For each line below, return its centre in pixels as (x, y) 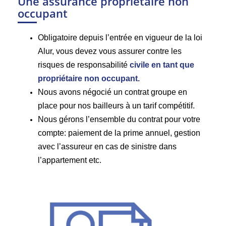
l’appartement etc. (70, 160)
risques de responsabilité (84, 65)
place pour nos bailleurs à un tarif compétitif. (116, 106)
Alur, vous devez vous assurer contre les (110, 51)
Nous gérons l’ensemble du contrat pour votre (119, 120)
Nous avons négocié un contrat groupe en (112, 92)
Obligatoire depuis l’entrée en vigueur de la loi (120, 38)
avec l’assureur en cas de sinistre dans (107, 147)
